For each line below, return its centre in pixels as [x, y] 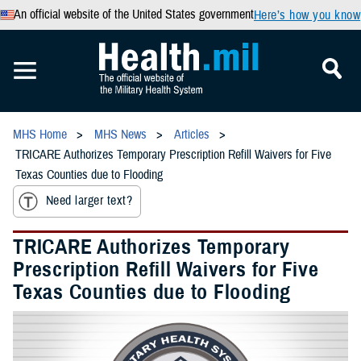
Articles [192, 135]
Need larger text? [89, 201]
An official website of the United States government [133, 15]
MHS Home [40, 135]
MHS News [120, 135]
